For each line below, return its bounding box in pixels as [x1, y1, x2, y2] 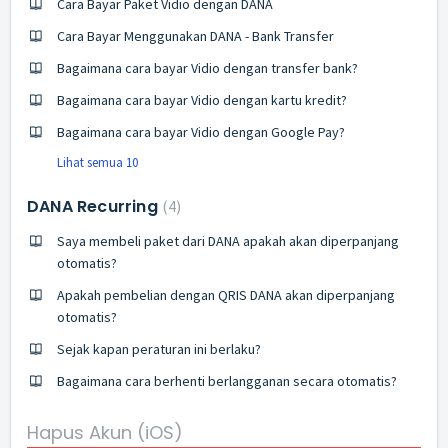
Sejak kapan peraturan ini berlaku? [57, 340, 261, 358]
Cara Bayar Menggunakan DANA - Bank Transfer [57, 27, 334, 45]
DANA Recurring [27, 195, 162, 218]
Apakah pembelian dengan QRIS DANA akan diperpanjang [57, 286, 395, 304]
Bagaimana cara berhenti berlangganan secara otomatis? [57, 372, 397, 390]
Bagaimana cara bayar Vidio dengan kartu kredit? [57, 91, 347, 109]
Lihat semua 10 [57, 154, 138, 171]
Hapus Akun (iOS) [27, 419, 183, 445]
